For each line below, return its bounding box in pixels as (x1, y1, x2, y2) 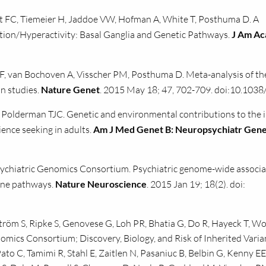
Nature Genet (41, 84, 100, 95)
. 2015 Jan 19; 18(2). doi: (147, 178, 245, 190)
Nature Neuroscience (55, 178, 147, 189)
